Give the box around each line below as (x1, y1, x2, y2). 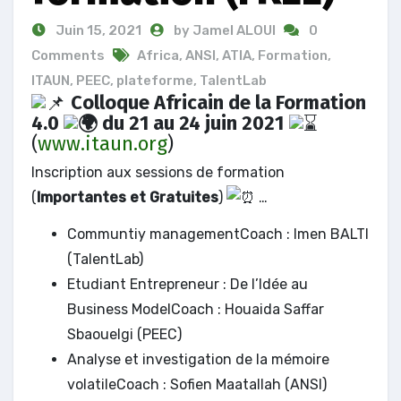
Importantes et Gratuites (37, 188, 218, 206)
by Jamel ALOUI (174, 21, 278, 38)
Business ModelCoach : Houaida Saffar (67, 301, 324, 319)
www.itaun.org (38, 132, 167, 157)
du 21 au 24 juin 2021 (98, 110, 284, 135)
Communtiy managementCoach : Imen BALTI (67, 226, 369, 243)
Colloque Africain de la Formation (71, 90, 366, 115)
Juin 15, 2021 (53, 21, 141, 38)
